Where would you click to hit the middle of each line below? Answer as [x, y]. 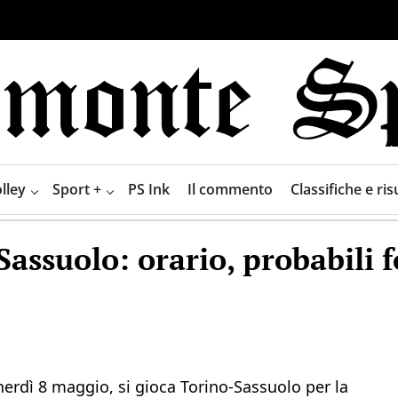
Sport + [76, 189]
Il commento [230, 189]
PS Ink [148, 189]
